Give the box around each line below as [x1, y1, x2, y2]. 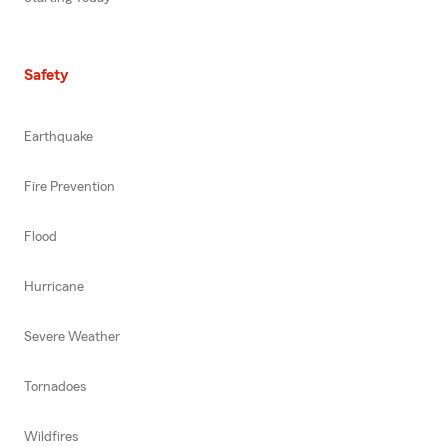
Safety [24, 66, 68, 83]
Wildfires [24, 429, 78, 444]
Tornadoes [24, 379, 86, 394]
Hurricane [24, 279, 84, 294]
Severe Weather [24, 329, 120, 344]
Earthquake [24, 129, 93, 144]
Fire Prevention [24, 179, 115, 194]
